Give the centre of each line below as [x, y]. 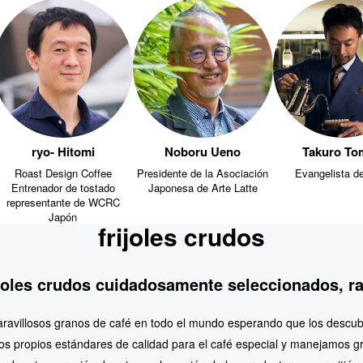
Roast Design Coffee [63, 171]
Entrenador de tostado [63, 186]
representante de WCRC [63, 200]
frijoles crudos [181, 234]
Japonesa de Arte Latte [203, 186]
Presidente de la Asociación [203, 171]
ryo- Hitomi [63, 150]
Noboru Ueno [203, 150]
